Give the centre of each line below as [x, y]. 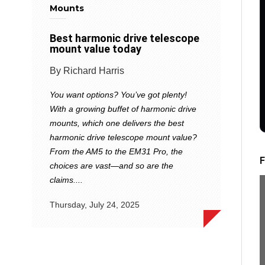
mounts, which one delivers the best [117, 123]
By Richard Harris [87, 70]
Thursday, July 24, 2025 [95, 205]
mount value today [96, 49]
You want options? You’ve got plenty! [118, 94]
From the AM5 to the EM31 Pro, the [116, 151]
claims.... [66, 180]
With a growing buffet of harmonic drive [123, 109]
